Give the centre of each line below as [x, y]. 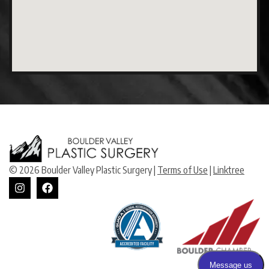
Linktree [229, 170]
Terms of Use [183, 170]
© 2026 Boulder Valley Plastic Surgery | [83, 170]
